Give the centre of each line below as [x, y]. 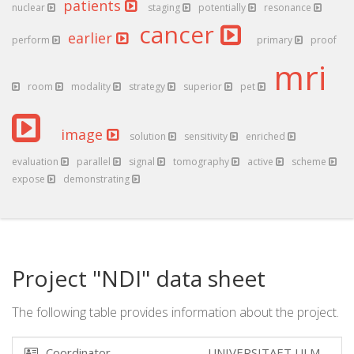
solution [149, 136]
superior [204, 87]
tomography [202, 162]
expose [30, 179]
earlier [92, 38]
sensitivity [207, 136]
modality [92, 87]
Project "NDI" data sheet [139, 278]
